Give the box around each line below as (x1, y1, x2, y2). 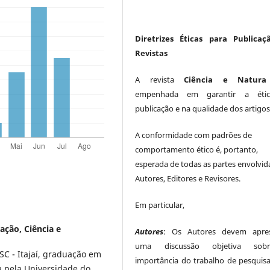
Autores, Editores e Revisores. (135, 172, 241, 184)
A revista (135, 74, 174, 85)
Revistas (135, 47, 168, 58)
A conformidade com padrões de (135, 129, 253, 140)
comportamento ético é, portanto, (135, 143, 259, 155)
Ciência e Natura (174, 74, 267, 85)
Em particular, (135, 199, 187, 210)
